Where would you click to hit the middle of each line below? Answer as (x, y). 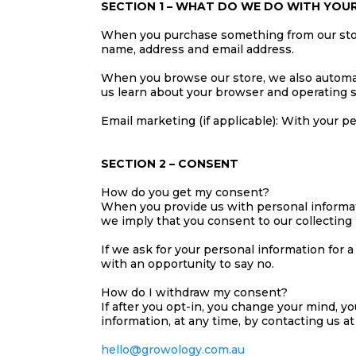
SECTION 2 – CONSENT (170, 164)
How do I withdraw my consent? (194, 292)
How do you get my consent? (185, 192)
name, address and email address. (197, 49)
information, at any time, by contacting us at (228, 321)
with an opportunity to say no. (188, 264)
